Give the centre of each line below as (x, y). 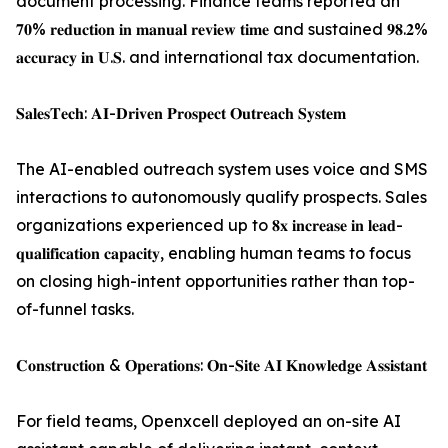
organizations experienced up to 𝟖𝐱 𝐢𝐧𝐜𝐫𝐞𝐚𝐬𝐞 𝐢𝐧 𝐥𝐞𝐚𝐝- (209, 225)
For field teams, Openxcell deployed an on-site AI (208, 421)
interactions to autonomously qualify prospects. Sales (221, 197)
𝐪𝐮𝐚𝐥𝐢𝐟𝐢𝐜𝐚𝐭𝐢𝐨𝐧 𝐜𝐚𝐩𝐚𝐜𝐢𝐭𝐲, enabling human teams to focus (213, 253)
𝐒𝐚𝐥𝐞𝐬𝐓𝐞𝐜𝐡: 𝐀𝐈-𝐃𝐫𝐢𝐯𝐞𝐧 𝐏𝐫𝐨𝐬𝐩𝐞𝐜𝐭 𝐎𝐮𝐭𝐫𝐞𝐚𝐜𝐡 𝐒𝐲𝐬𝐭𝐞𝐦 (181, 113)
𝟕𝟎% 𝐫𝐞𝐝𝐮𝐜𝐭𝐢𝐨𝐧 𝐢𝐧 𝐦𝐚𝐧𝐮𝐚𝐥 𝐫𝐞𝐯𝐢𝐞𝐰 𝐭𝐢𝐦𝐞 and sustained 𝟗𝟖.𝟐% (222, 29)
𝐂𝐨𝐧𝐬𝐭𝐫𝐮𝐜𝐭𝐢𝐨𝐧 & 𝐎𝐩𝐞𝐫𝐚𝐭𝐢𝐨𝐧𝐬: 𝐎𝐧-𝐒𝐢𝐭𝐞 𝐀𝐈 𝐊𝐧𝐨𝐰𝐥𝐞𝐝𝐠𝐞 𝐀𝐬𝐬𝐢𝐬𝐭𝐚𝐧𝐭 (221, 365)
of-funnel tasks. (75, 309)
